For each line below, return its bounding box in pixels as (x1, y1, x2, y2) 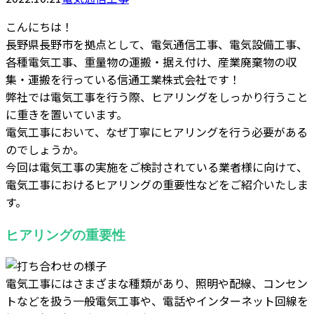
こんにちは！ (6, 18, 73, 35)
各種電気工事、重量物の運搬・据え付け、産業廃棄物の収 (6, 53, 296, 70)
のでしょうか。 (6, 140, 84, 158)
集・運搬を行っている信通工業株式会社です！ (6, 70, 240, 88)
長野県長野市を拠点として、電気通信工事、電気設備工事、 (6, 35, 308, 53)
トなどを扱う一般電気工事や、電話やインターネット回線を (6, 292, 308, 310)
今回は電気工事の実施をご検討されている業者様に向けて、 (6, 158, 308, 175)
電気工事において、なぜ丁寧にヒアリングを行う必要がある (6, 123, 308, 140)
